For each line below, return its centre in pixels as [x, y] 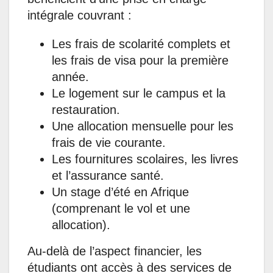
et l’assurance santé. [108, 176]
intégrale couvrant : [80, 16]
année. [70, 77]
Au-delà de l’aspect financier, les [115, 251]
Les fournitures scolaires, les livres [145, 159]
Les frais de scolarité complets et [141, 44]
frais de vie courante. [109, 143]
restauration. [86, 110]
